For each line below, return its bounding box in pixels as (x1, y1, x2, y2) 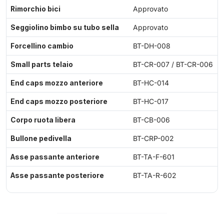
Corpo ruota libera (10, 116, 75, 124)
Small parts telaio (10, 60, 73, 69)
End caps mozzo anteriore (10, 79, 103, 87)
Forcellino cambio (10, 42, 73, 50)
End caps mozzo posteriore (10, 97, 107, 106)
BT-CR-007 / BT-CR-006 (133, 60, 213, 69)
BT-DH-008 (133, 42, 170, 50)
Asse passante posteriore (10, 171, 104, 180)
